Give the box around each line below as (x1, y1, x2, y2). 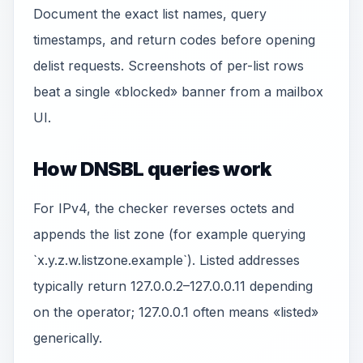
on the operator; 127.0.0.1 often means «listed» (33, 304, 318, 320)
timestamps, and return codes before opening (33, 32, 315, 48)
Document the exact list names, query (33, 6, 267, 22)
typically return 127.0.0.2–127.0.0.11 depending (33, 278, 313, 294)
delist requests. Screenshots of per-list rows (33, 58, 304, 74)
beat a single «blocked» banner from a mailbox (33, 83, 323, 100)
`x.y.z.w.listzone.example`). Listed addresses (33, 252, 300, 268)
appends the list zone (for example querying (33, 226, 305, 242)
